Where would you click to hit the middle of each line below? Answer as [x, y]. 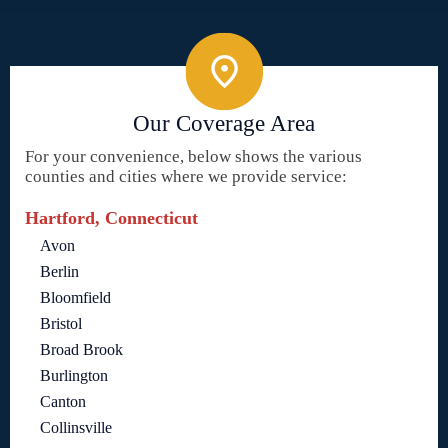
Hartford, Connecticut [111, 217]
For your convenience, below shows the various [193, 156]
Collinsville [76, 427]
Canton [63, 401]
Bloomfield [75, 297]
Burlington [74, 375]
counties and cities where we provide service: [186, 176]
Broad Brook [81, 349]
